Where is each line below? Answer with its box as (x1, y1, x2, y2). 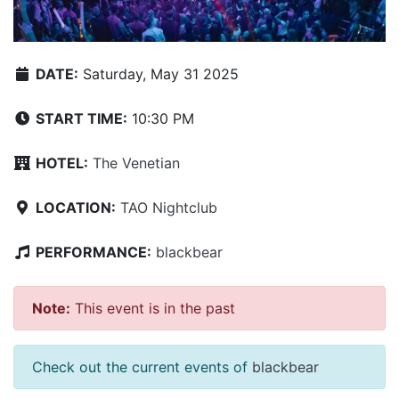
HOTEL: (36, 154, 88, 173)
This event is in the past (70, 299, 235, 318)
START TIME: (36, 110, 127, 128)
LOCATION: (36, 199, 116, 217)
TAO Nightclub (120, 199, 217, 217)
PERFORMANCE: (36, 243, 151, 262)
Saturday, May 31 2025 (78, 65, 239, 84)
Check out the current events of (32, 358, 252, 377)
